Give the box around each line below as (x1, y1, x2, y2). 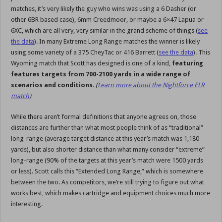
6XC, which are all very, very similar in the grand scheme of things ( (11, 27, 198, 35)
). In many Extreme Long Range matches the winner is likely (34, 38, 200, 46)
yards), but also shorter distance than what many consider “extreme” (11, 146, 205, 154)
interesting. (11, 200, 43, 208)
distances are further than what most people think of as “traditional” (11, 124, 204, 132)
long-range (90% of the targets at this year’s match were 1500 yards (11, 157, 204, 165)
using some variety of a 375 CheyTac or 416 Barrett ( (11, 49, 159, 56)
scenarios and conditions (11, 81, 93, 89)
